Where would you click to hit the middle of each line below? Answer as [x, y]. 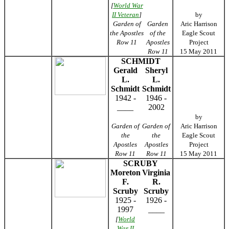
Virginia [156, 173]
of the [158, 33]
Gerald [125, 70]
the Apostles [127, 33]
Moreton [125, 173]
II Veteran [125, 15]
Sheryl [156, 70]
